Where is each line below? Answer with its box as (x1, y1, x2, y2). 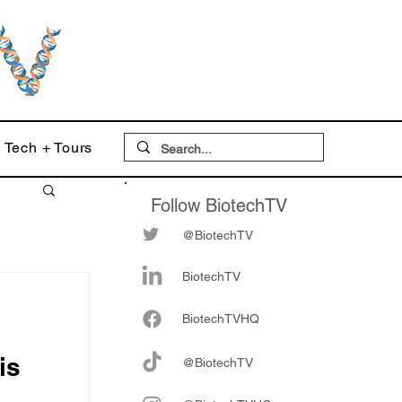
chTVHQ (211, 311, 259, 326)
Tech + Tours (4, 139, 93, 156)
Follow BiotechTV (151, 195, 287, 216)
